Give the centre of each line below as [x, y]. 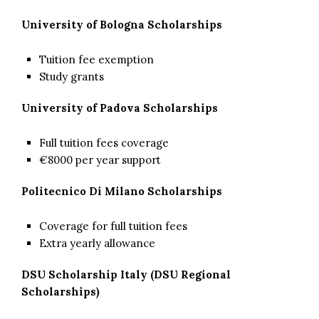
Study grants [72, 76]
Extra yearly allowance [97, 243]
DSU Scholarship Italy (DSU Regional [126, 274]
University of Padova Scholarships [120, 108]
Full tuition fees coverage [104, 142]
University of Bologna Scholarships [122, 24]
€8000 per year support [100, 159]
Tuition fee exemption [96, 59]
